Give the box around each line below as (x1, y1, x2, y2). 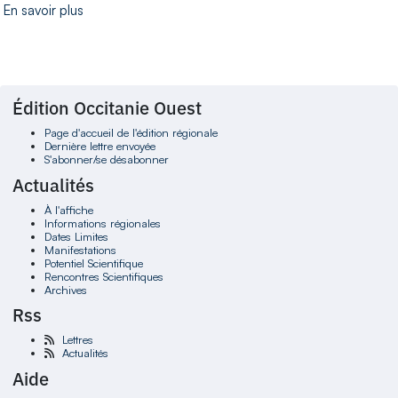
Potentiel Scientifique (44, 255, 143, 270)
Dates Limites (44, 228, 108, 243)
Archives (44, 282, 87, 297)
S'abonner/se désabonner (44, 152, 169, 167)
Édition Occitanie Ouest (12, 96, 203, 121)
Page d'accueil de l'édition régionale (44, 125, 218, 140)
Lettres (61, 332, 93, 347)
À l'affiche (44, 202, 93, 217)
